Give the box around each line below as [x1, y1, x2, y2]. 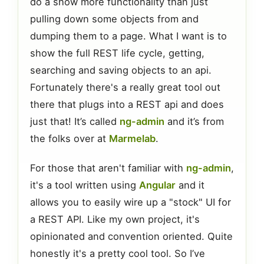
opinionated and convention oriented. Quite [30, 230, 233, 243]
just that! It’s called [30, 115, 120, 127]
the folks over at [30, 132, 109, 144]
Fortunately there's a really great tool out [30, 81, 220, 93]
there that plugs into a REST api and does [30, 98, 224, 110]
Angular [139, 179, 176, 192]
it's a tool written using [30, 179, 139, 192]
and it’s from [164, 115, 224, 127]
